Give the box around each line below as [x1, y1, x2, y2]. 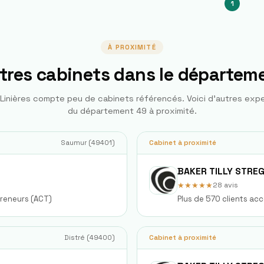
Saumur [61, 138, 87, 147]
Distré [64, 233, 85, 242]
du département [67, 105, 136, 116]
